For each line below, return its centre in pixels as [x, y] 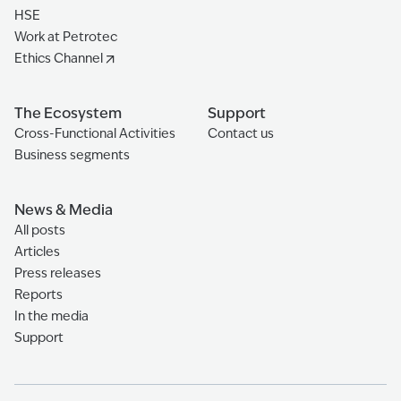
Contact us [241, 133]
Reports [38, 294]
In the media [51, 316]
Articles [37, 251]
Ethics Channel [59, 58]
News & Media [64, 209]
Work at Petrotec [66, 36]
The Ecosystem [68, 113]
